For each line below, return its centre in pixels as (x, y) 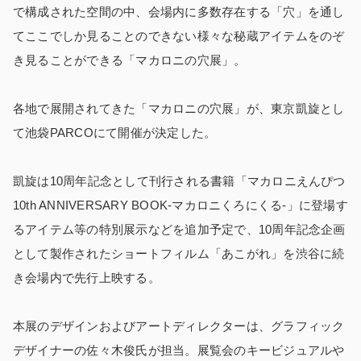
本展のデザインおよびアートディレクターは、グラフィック (179, 326)
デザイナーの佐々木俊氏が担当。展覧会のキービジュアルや (179, 351)
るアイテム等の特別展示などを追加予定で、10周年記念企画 (179, 230)
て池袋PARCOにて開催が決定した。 (115, 133)
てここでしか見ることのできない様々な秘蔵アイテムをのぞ (179, 36)
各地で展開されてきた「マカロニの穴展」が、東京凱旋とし (179, 109)
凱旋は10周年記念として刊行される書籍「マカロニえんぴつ (179, 181)
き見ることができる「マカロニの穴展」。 (130, 60)
